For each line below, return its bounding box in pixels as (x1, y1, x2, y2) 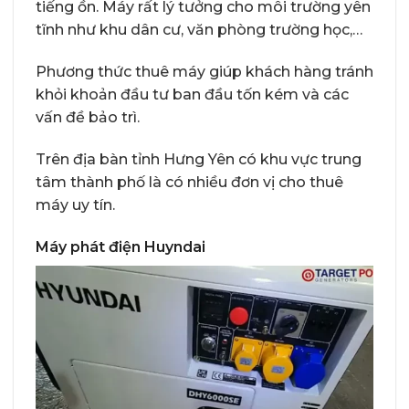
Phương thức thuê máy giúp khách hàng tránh (36, 63, 373, 81)
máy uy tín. (36, 195, 115, 214)
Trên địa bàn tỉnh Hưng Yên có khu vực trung (36, 150, 362, 168)
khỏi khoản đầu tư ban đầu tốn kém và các (36, 86, 349, 104)
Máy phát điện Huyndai (36, 237, 205, 256)
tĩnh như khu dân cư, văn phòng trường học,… (36, 21, 362, 39)
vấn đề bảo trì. (36, 109, 140, 127)
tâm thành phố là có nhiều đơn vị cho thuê (36, 173, 343, 191)
